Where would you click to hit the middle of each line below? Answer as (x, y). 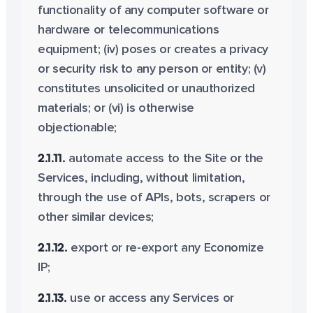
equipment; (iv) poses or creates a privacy (153, 50)
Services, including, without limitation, (141, 178)
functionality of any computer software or (153, 10)
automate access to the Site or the (165, 159)
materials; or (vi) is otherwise (116, 108)
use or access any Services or (150, 298)
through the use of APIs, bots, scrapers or (154, 198)
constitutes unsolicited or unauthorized (146, 89)
